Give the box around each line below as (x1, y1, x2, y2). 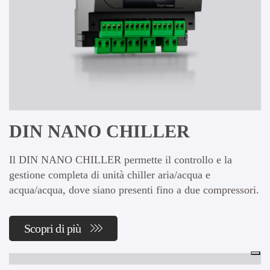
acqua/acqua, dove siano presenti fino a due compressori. (9, 184, 259, 196)
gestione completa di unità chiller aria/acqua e (9, 169, 210, 181)
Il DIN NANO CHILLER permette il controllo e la (9, 154, 232, 166)
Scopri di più (24, 222, 81, 236)
